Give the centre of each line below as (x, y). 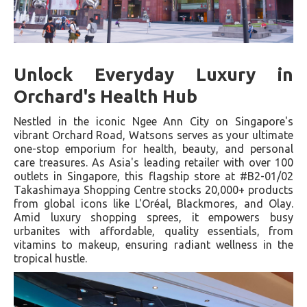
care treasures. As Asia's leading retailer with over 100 (153, 162)
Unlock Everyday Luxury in (153, 74)
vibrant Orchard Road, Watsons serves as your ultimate (153, 135)
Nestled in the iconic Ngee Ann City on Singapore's (153, 121)
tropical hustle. (50, 258)
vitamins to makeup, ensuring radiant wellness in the (153, 244)
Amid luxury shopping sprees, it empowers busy (153, 217)
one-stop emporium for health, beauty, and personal (153, 148)
